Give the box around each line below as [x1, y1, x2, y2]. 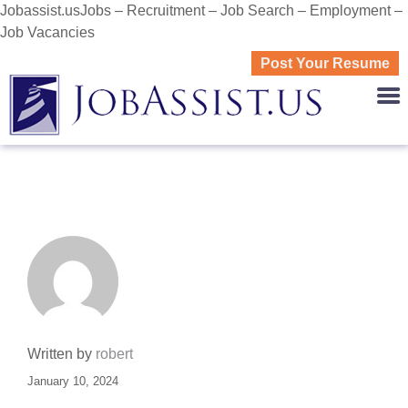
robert [96, 346, 133, 362]
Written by [27, 346, 96, 362]
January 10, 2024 [27, 374, 118, 388]
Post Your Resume [260, 56, 390, 71]
